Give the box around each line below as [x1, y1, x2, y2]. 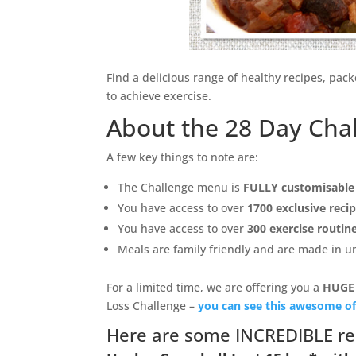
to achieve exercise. [106, 88, 212, 103]
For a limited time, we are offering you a [106, 280, 323, 295]
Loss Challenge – [106, 298, 199, 313]
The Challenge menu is [118, 180, 244, 195]
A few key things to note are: [106, 149, 259, 164]
